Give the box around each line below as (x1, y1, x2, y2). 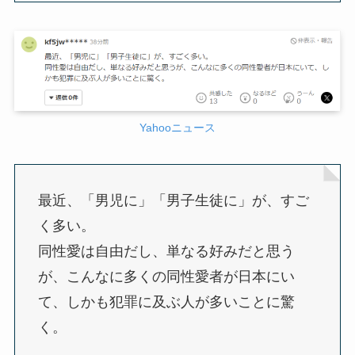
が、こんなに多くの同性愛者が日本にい (37, 268, 295, 284)
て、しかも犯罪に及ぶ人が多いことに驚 (37, 293, 295, 310)
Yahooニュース (139, 120, 216, 134)
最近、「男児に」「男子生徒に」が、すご (37, 192, 309, 208)
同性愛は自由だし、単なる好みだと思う (37, 242, 295, 259)
